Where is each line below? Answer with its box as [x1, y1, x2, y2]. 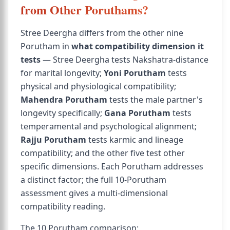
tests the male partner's [107, 94, 203, 105]
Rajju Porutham [21, 134, 86, 145]
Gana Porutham [104, 107, 170, 119]
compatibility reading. [21, 201, 105, 212]
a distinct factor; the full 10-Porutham [21, 174, 166, 185]
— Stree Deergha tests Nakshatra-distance [41, 54, 208, 65]
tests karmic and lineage [86, 134, 183, 145]
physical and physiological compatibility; [21, 81, 176, 92]
